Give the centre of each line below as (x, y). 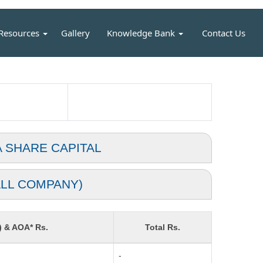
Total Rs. (163, 227)
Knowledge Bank (142, 33)
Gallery (75, 33)
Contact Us (224, 33)
